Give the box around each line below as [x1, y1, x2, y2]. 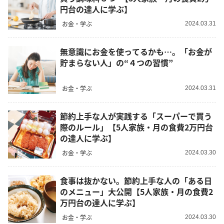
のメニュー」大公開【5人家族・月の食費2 [60, 185, 213, 198]
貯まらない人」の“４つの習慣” [60, 56, 173, 69]
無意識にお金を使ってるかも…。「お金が [60, 45, 212, 58]
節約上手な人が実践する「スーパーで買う [60, 110, 212, 122]
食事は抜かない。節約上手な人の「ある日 [60, 174, 212, 187]
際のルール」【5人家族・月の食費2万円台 [60, 121, 213, 133]
